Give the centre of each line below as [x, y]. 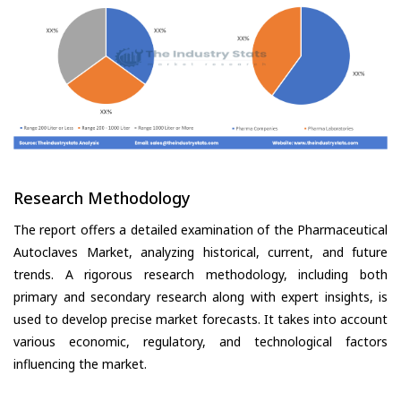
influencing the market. [80, 364]
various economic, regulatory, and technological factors [200, 342]
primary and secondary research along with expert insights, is [200, 297]
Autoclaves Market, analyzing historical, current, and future [200, 252]
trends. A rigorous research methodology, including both [200, 275]
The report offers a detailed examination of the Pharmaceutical [200, 230]
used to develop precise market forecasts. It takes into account [200, 320]
